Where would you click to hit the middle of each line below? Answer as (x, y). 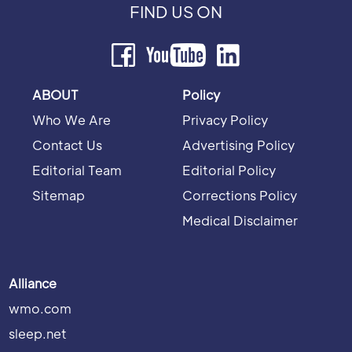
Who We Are (71, 120)
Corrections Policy (240, 195)
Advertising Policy (238, 145)
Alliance (33, 283)
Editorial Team (77, 170)
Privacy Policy (225, 120)
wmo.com (40, 308)
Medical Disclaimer (240, 220)
